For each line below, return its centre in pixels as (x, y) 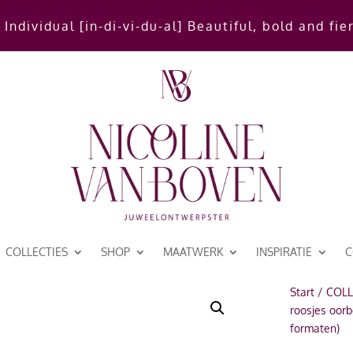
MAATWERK (193, 252)
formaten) (314, 329)
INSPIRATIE (284, 252)
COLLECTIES (37, 252)
